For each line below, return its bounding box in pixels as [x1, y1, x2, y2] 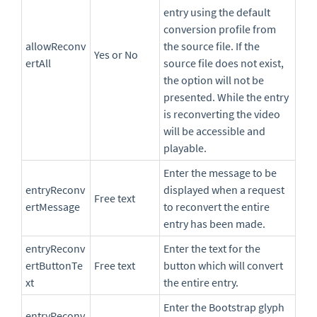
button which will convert [163, 258, 283, 273]
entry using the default [163, 5, 270, 20]
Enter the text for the [163, 241, 260, 256]
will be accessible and [163, 124, 265, 139]
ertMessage [25, 200, 80, 214]
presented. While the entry [163, 90, 289, 105]
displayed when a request [163, 183, 284, 197]
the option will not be [163, 73, 264, 88]
